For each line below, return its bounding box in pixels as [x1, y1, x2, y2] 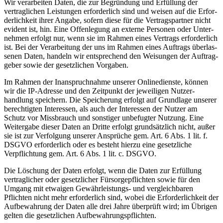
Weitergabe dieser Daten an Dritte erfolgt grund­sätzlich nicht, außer [4, 122, 215, 131]
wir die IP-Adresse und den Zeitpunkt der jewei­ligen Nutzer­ [4, 87, 195, 96]
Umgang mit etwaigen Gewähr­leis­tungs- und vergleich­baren [4, 184, 193, 193]
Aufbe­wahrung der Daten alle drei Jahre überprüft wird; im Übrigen [4, 202, 217, 211]
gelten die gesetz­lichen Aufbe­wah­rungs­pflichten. [4, 211, 156, 220]
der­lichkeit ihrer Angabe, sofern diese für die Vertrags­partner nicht [4, 16, 211, 25]
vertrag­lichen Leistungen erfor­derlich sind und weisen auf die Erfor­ [4, 7, 217, 16]
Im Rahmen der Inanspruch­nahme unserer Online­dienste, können [4, 78, 208, 87]
